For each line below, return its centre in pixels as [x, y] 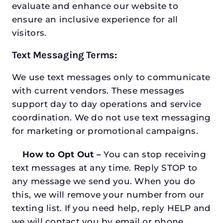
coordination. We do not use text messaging [111, 118]
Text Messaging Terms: [64, 55]
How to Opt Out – [58, 155]
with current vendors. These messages [98, 91]
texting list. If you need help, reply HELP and [111, 208]
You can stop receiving [155, 155]
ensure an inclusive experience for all [95, 20]
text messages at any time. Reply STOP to [105, 168]
